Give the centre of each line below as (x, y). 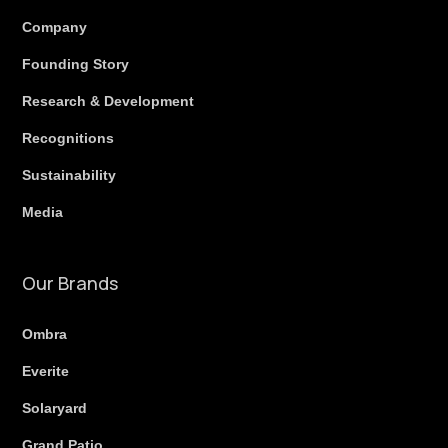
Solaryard (55, 407)
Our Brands (70, 282)
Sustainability (69, 174)
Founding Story (76, 63)
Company (55, 26)
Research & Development (108, 100)
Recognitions (68, 137)
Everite (46, 370)
